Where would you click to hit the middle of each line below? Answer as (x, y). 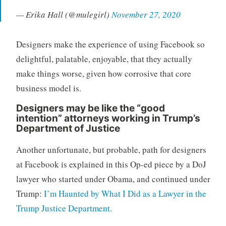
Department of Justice (68, 129)
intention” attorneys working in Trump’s (108, 119)
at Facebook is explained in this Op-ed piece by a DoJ (111, 164)
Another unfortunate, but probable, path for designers (111, 150)
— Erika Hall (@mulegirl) (64, 14)
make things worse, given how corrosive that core (103, 73)
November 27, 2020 (146, 14)
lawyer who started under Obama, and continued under (113, 179)
